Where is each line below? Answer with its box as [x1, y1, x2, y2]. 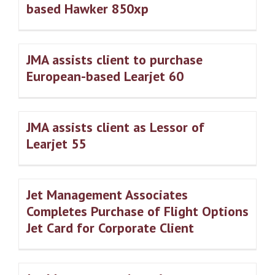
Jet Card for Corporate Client [26, 219, 194, 237]
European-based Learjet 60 [26, 68, 184, 85]
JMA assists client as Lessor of [26, 118, 204, 136]
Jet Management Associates [26, 186, 188, 204]
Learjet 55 [26, 135, 86, 153]
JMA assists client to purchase [26, 51, 203, 69]
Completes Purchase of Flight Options [26, 203, 249, 220]
